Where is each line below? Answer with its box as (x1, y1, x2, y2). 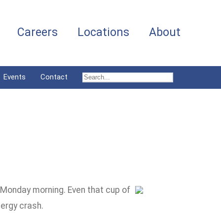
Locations (77, 26, 129, 39)
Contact (40, 73, 68, 81)
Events (3, 73, 26, 81)
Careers (17, 26, 58, 39)
